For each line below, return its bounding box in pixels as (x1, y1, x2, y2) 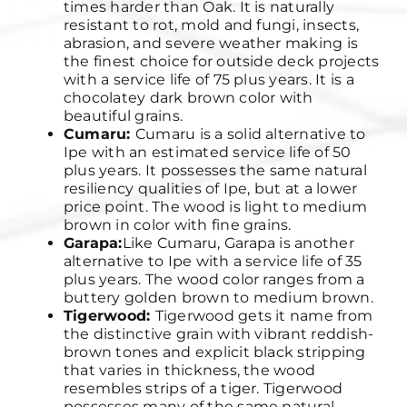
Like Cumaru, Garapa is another (122, 234, 354, 253)
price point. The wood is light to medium (63, 198, 368, 216)
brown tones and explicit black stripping (63, 343, 366, 362)
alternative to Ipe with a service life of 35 (63, 253, 362, 271)
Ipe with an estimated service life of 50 (63, 144, 352, 162)
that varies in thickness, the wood (63, 362, 316, 380)
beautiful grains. (63, 107, 184, 125)
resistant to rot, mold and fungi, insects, (63, 16, 360, 35)
